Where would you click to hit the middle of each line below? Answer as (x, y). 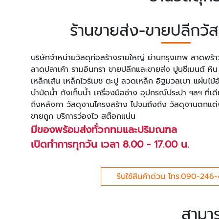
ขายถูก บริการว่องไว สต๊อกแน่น (83, 117)
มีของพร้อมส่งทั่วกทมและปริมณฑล (104, 130)
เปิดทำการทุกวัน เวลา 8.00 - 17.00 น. (110, 144)
